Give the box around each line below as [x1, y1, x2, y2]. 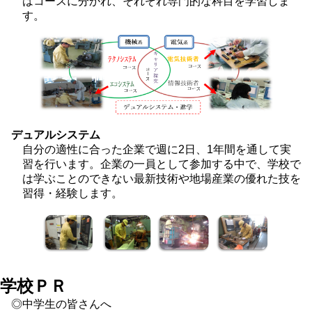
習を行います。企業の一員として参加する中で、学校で [22, 158, 301, 171]
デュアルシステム [11, 129, 100, 141]
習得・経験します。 [22, 187, 123, 200]
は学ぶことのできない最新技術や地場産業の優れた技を [22, 173, 301, 185]
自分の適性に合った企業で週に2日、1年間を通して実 [22, 143, 291, 156]
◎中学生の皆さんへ [11, 297, 111, 310]
